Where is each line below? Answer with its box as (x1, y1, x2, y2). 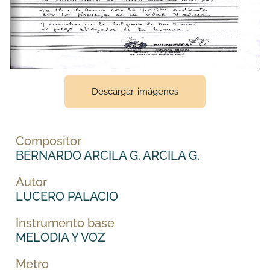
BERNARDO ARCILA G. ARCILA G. (16, 148, 199, 163)
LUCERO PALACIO (16, 189, 118, 204)
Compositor (16, 134, 81, 149)
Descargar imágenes (92, 86, 178, 98)
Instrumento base (16, 216, 115, 231)
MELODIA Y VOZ (16, 230, 105, 245)
